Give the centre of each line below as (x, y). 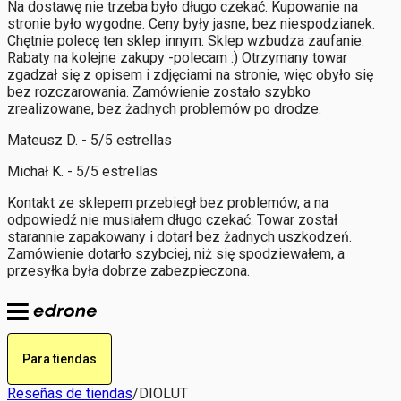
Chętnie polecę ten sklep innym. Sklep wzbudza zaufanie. (186, 40)
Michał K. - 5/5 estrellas (82, 171)
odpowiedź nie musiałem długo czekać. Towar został (172, 219)
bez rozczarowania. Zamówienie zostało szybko (159, 91)
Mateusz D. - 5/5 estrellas (90, 140)
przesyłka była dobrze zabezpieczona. (128, 270)
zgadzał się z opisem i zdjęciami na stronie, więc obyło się (190, 74)
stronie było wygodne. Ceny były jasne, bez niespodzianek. (191, 23)
